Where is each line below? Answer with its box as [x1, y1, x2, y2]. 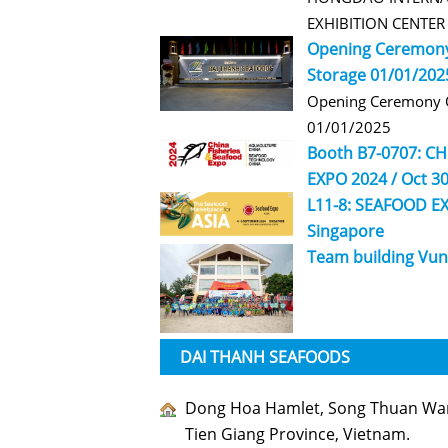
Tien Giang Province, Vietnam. [185, 423, 410, 446]
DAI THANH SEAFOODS [180, 346, 350, 369]
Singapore [307, 220, 385, 243]
